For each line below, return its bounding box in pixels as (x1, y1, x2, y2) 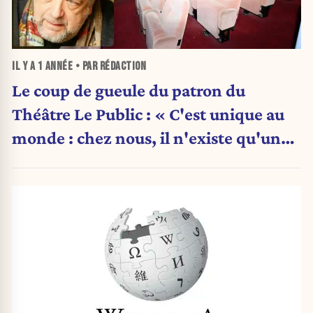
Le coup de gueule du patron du (12, 80, 245, 101)
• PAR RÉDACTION (73, 59, 146, 74)
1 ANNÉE (37, 59, 73, 74)
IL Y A (12, 59, 38, 74)
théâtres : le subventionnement (12, 175, 246, 196)
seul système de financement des (12, 152, 256, 172)
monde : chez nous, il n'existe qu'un (12, 128, 281, 148)
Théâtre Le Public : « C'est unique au (12, 104, 284, 124)
